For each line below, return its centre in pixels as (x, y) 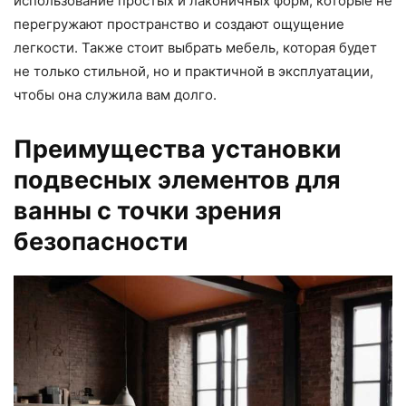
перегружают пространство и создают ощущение (179, 24)
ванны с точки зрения (148, 211)
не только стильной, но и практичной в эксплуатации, (193, 71)
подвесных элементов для (177, 180)
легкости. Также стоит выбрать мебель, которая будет (195, 48)
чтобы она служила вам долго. (115, 95)
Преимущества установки (178, 149)
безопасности (101, 242)
